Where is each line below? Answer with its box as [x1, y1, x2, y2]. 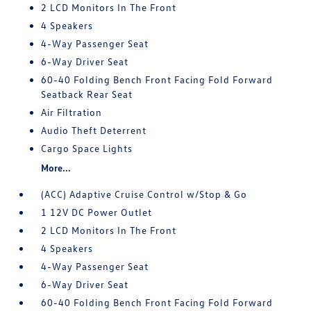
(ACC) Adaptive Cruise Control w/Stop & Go [41, 188, 248, 200]
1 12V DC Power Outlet [41, 206, 153, 218]
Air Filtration [41, 106, 103, 118]
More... [41, 162, 72, 174]
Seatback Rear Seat [41, 88, 133, 100]
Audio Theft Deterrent [41, 124, 147, 136]
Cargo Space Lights [41, 142, 133, 154]
